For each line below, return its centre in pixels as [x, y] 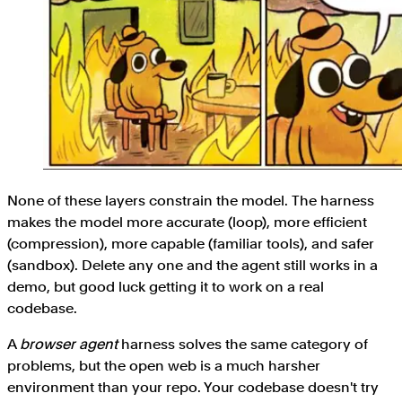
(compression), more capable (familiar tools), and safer [191, 243]
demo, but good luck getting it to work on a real [166, 286]
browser [48, 344]
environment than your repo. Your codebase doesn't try [193, 387]
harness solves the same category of [243, 344]
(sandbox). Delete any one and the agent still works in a [192, 265]
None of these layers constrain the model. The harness [191, 200]
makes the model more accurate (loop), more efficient [187, 222]
